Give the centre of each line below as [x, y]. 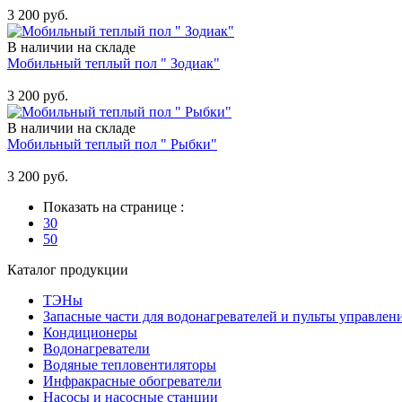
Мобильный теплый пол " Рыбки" [112, 144]
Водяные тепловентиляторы [130, 364]
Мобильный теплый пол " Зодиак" [114, 63]
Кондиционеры [90, 332]
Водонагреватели [96, 348]
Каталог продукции [68, 269]
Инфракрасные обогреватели [132, 380]
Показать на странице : [114, 206]
